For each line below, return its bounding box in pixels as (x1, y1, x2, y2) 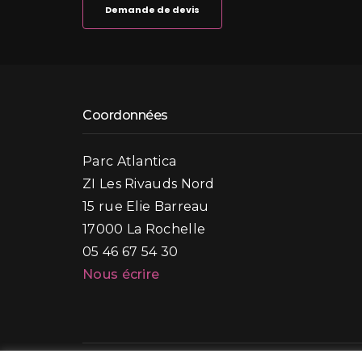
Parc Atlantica (82, 154, 177, 169)
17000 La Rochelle (82, 221, 206, 237)
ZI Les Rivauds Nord (82, 176, 215, 192)
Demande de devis (105, 3, 200, 16)
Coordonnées (82, 107, 168, 123)
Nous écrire (82, 267, 160, 282)
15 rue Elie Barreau (82, 199, 209, 214)
